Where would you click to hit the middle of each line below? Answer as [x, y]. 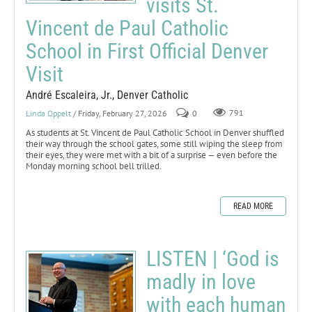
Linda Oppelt [48, 113]
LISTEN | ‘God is [213, 258]
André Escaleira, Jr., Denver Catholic [107, 95]
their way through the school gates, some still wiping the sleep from [154, 143]
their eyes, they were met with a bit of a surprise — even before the [151, 155]
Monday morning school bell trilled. [94, 166]
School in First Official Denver [147, 51]
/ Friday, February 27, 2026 [120, 113]
